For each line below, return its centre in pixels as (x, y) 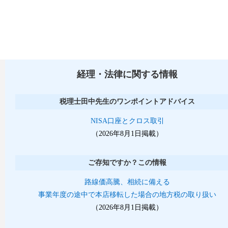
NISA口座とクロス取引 (127, 121)
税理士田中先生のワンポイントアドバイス (127, 102)
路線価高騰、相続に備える (127, 182)
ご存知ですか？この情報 (127, 163)
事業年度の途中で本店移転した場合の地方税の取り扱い (127, 195)
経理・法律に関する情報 (127, 74)
